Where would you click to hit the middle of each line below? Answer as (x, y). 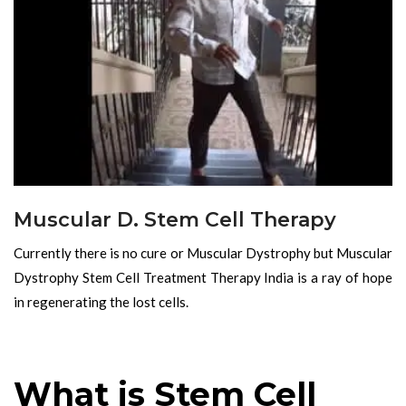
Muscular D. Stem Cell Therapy (175, 219)
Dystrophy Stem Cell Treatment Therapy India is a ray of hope (203, 277)
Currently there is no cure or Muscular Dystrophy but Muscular (203, 252)
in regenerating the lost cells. (101, 301)
